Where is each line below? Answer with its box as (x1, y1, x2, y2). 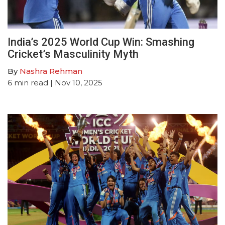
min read (14, 77, 48, 87)
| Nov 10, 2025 (48, 77, 102, 87)
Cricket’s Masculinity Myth (8, 47, 139, 60)
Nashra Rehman (20, 66, 82, 76)
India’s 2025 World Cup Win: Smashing (8, 35, 194, 48)
